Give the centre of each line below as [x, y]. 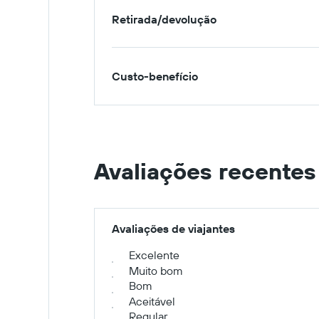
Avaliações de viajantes [173, 229]
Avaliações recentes [205, 171]
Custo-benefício [155, 76]
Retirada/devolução [164, 19]
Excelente [154, 255]
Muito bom [156, 270]
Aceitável [152, 301]
